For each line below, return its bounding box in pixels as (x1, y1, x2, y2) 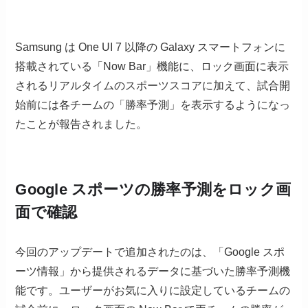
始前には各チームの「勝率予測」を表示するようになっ (15, 99, 291, 111)
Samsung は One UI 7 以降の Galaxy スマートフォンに (15, 41, 286, 54)
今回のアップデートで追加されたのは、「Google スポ (15, 246, 285, 258)
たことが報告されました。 (15, 118, 148, 131)
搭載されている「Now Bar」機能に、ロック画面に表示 (15, 60, 289, 73)
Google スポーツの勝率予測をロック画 (15, 181, 291, 199)
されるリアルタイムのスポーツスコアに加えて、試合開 (15, 80, 291, 92)
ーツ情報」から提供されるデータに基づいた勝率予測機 (15, 265, 291, 278)
